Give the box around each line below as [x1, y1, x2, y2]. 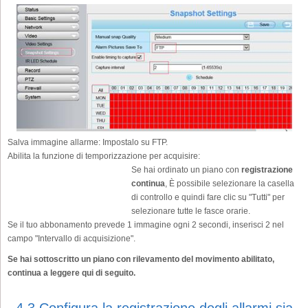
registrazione [241, 165, 293, 175]
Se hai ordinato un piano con [131, 165, 241, 175]
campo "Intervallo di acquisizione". [8, 234, 135, 244]
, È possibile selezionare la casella [165, 179, 294, 189]
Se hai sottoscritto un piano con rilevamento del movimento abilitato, [8, 254, 274, 265]
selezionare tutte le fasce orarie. [131, 206, 250, 217]
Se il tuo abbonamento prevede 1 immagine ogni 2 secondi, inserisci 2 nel [8, 220, 284, 230]
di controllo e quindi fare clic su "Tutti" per [131, 192, 285, 203]
